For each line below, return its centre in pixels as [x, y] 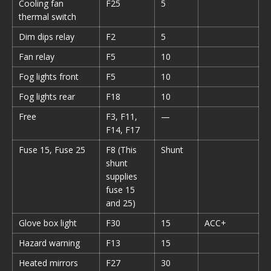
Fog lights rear [47, 96]
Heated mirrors [48, 263]
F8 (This [121, 150]
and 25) [121, 203]
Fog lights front [49, 77]
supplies [122, 176]
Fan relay [37, 57]
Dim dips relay [47, 37]
